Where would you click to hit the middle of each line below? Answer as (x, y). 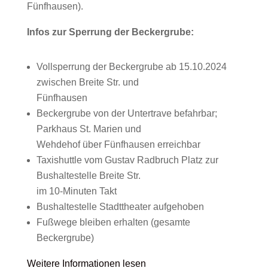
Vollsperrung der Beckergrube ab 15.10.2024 (131, 67)
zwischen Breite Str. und (87, 82)
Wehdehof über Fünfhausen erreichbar (118, 144)
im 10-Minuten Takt (76, 191)
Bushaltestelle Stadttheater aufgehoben (120, 207)
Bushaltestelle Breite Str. (88, 176)
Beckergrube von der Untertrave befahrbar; (127, 113)
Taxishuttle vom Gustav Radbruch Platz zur (127, 160)
